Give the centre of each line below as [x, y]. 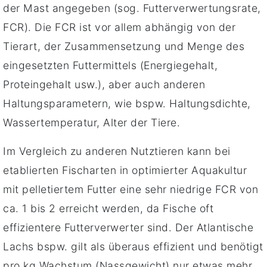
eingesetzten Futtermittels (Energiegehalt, [110, 65]
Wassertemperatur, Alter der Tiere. [91, 122]
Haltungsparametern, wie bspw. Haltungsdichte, [127, 103]
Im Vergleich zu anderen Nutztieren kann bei [117, 151]
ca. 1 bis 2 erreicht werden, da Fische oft [108, 208]
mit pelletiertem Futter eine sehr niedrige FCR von [131, 189]
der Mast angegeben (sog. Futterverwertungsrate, [132, 8]
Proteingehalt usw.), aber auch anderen [104, 84]
